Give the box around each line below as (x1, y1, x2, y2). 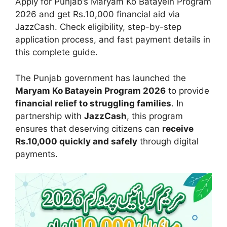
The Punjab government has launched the (15, 72, 186, 83)
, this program (127, 110, 183, 121)
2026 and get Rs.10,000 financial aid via (15, 9, 180, 20)
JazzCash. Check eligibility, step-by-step (15, 22, 181, 32)
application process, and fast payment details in (15, 34, 210, 45)
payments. (15, 148, 58, 159)
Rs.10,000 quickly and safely (15, 136, 137, 146)
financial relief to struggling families (15, 98, 171, 108)
